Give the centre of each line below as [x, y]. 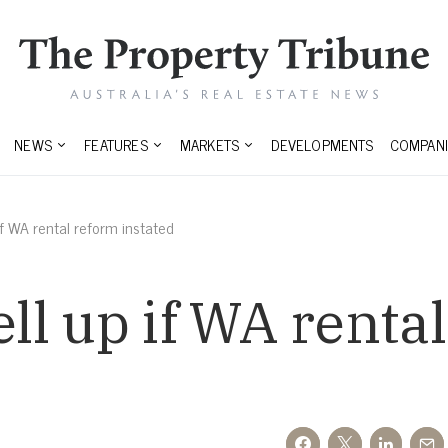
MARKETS [209, 145]
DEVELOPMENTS [322, 145]
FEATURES [116, 145]
